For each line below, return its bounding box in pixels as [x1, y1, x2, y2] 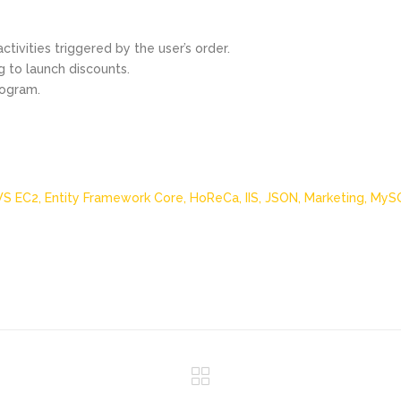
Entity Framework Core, [45, 191, 190, 206]
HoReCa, [190, 191, 245, 206]
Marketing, [304, 191, 371, 206]
